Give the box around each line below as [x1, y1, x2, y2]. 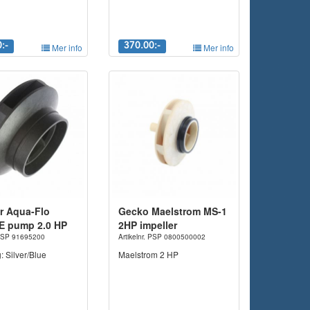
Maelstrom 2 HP [118, 248, 179, 261]
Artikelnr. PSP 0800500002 [118, 232, 206, 242]
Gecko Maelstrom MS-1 [118, 204, 227, 219]
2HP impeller [118, 218, 177, 232]
